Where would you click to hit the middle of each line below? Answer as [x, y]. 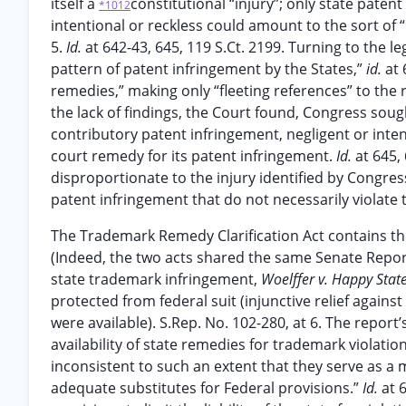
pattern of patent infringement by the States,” [208, 69]
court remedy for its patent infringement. [193, 156]
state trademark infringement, [156, 279]
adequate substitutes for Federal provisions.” [207, 388]
